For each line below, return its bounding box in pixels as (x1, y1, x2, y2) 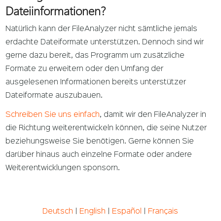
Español (112, 208, 142, 215)
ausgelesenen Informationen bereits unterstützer (5, 79, 186, 86)
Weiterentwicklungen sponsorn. (5, 164, 120, 172)
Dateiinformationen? (5, 2, 106, 19)
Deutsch (42, 208, 74, 215)
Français (148, 208, 179, 215)
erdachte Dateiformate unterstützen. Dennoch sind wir (5, 39, 204, 46)
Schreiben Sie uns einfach (5, 111, 100, 118)
